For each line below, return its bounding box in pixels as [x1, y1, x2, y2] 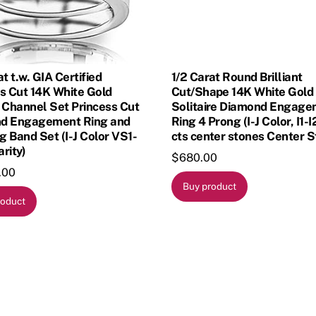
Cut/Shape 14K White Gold [171, 85, 314, 99]
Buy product [182, 181, 236, 193]
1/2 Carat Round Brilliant [171, 70, 303, 85]
